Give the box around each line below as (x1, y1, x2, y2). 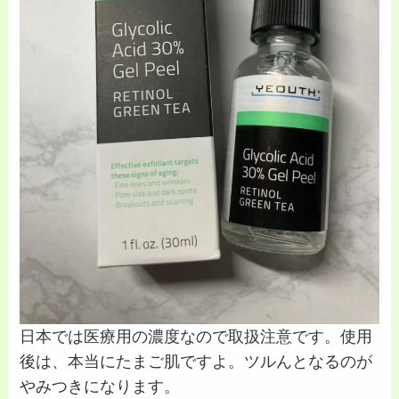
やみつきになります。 (20, 378, 181, 396)
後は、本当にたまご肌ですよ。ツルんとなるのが (20, 353, 373, 371)
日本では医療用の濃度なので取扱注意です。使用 (20, 328, 373, 346)
